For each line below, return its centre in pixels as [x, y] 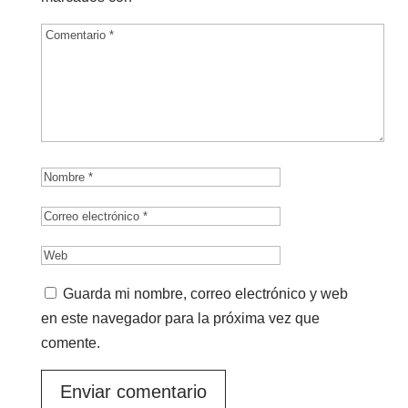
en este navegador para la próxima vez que [180, 318]
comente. [70, 343]
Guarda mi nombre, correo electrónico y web [205, 294]
